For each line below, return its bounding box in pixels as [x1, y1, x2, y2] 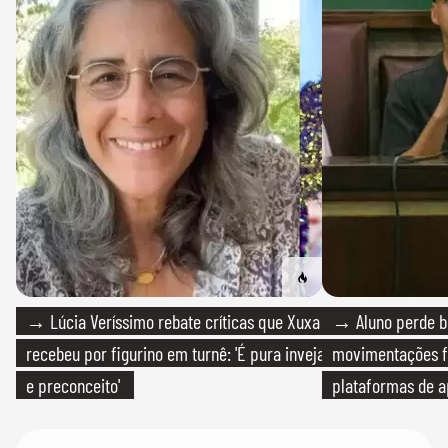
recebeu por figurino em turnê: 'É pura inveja [26, 341, 325, 365]
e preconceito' [26, 373, 120, 397]
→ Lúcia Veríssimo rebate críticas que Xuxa [26, 309, 320, 333]
